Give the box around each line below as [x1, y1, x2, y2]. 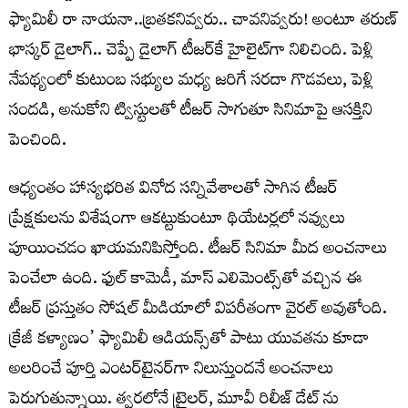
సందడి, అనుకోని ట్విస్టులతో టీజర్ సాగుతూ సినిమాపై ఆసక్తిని [9, 94, 372, 130]
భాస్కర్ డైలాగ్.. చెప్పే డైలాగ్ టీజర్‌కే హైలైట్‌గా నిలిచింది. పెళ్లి [9, 34, 372, 70]
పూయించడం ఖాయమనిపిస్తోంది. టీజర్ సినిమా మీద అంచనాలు [9, 232, 387, 269]
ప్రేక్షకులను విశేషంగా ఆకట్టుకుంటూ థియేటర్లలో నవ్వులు [9, 202, 345, 239]
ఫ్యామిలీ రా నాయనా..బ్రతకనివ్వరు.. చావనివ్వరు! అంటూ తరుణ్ [9, 4, 397, 40]
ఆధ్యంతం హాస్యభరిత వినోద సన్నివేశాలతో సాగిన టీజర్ [9, 172, 338, 209]
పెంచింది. [9, 124, 66, 160]
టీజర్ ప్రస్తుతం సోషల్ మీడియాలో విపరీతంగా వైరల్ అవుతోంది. [9, 292, 387, 329]
